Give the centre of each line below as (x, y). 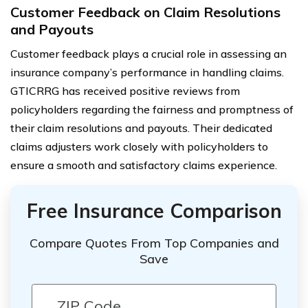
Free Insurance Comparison (154, 210)
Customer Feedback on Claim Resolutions (145, 12)
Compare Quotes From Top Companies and (154, 243)
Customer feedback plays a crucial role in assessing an (148, 53)
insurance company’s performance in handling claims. (147, 72)
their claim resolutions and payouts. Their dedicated (141, 128)
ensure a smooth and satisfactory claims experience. (144, 165)
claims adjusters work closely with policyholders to (139, 146)
